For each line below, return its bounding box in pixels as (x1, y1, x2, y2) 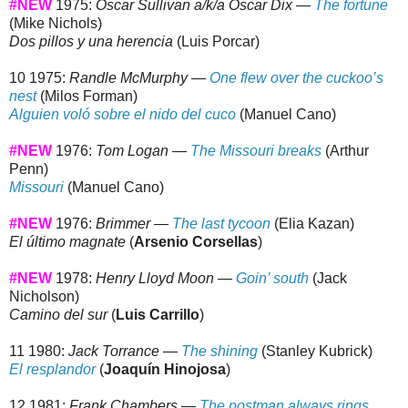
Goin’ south (236, 270, 309, 287)
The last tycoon (172, 216, 270, 232)
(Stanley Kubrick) (258, 343, 372, 360)
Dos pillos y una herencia (9, 34, 173, 50)
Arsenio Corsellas (134, 234, 258, 250)
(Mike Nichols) (9, 15, 102, 32)
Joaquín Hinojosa (104, 362, 226, 378)
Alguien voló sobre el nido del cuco (9, 107, 236, 123)
